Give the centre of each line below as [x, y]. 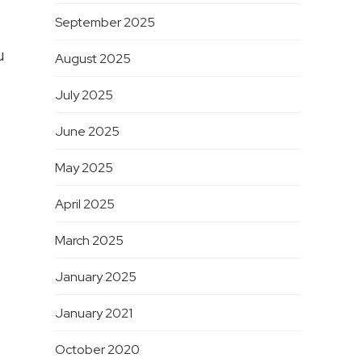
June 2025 [87, 132]
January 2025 [95, 277]
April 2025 [84, 204]
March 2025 [89, 241]
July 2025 [84, 95]
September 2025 [105, 23]
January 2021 [93, 314]
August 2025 [93, 59]
